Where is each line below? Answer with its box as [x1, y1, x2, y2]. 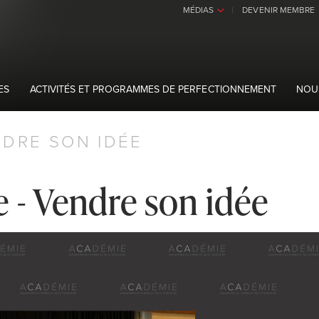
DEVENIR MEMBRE [242, 3, 315, 16]
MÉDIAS [183, 3, 214, 16]
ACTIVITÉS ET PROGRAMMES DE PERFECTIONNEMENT [30, 82, 276, 96]
